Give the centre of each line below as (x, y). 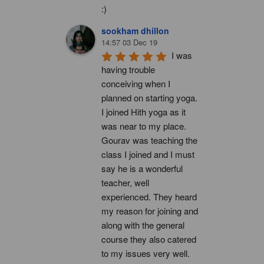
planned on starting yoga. (149, 97)
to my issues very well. (146, 253)
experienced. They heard (149, 196)
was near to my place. (144, 126)
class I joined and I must (148, 154)
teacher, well (125, 182)
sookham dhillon (135, 30)
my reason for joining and (150, 210)
